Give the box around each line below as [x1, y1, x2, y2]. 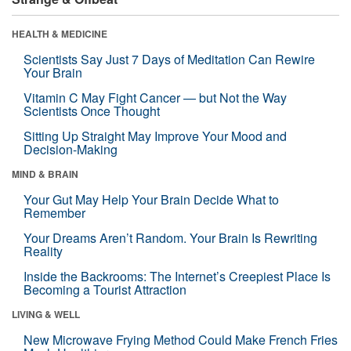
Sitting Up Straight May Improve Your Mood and [24, 126, 287, 145]
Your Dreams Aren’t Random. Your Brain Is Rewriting [24, 228, 317, 247]
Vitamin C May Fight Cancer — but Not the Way [24, 88, 287, 107]
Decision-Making [24, 139, 118, 158]
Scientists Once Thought [24, 101, 160, 120]
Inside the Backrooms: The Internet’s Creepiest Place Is [24, 266, 331, 285]
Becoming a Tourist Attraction [24, 280, 186, 299]
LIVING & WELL [12, 306, 80, 321]
